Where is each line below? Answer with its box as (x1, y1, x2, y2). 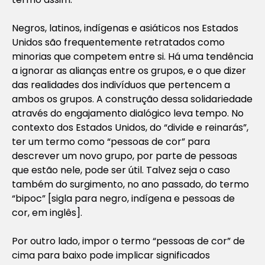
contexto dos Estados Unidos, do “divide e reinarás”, (12, 120, 248, 134)
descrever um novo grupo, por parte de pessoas (12, 148, 237, 163)
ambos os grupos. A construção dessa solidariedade (12, 92, 253, 106)
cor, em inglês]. (12, 205, 82, 219)
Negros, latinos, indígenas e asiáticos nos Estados (12, 21, 238, 35)
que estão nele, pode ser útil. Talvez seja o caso (12, 163, 230, 177)
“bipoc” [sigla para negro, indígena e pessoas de (12, 191, 235, 205)
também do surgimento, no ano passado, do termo (12, 177, 249, 191)
